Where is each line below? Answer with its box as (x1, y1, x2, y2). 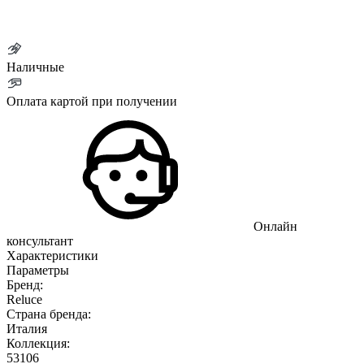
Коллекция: (6, 336, 70, 350)
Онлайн (250, 219, 297, 233)
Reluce (6, 292, 42, 306)
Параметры (6, 262, 69, 277)
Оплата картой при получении (6, 93, 177, 108)
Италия (6, 321, 47, 336)
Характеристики (6, 248, 98, 262)
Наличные (6, 59, 64, 74)
